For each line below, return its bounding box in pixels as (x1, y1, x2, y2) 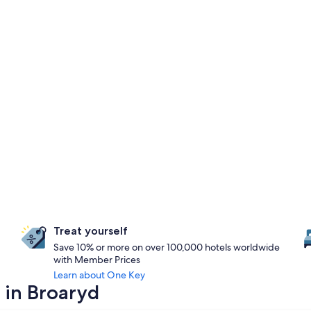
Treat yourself (53, 224, 128, 237)
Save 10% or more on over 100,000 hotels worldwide (53, 241, 280, 253)
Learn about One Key (53, 269, 146, 281)
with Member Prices (53, 253, 141, 266)
